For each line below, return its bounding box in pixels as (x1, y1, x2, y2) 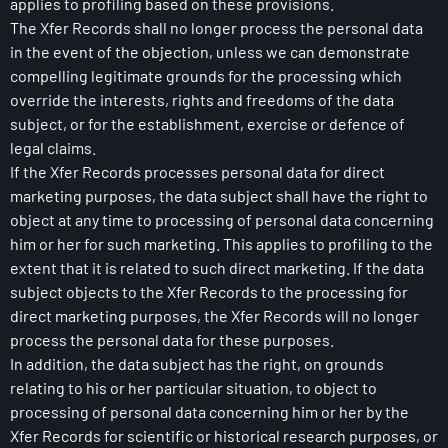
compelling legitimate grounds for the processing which (10, 66, 402, 85)
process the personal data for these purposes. (10, 330, 334, 349)
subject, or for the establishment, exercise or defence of (10, 114, 405, 133)
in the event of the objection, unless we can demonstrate (10, 42, 410, 61)
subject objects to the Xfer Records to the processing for (10, 282, 408, 301)
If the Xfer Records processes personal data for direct (10, 162, 385, 181)
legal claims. (10, 138, 96, 157)
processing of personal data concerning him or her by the (10, 402, 409, 421)
